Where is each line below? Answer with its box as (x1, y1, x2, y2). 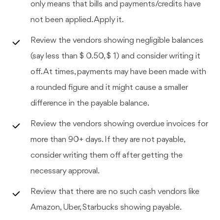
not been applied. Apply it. (30, 15, 124, 24)
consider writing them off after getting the (30, 151, 183, 160)
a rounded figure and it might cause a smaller (30, 83, 189, 92)
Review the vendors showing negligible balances (30, 36, 204, 45)
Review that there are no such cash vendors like (30, 187, 200, 196)
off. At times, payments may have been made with (30, 67, 207, 76)
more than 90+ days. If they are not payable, (30, 135, 186, 144)
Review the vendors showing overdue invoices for (30, 119, 209, 128)
